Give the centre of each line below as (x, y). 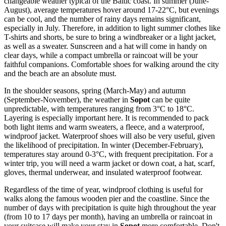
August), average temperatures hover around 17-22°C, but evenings (111, 10)
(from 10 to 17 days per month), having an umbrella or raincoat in (108, 217)
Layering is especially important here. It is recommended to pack (106, 118)
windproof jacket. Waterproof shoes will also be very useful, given (109, 136)
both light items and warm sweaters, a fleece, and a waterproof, (104, 127)
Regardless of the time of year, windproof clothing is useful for (103, 190)
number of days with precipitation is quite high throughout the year (110, 208)
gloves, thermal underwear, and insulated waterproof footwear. (103, 173)
